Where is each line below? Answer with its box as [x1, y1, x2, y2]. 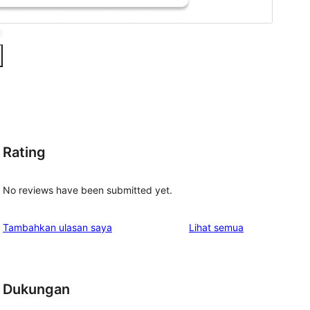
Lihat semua [189, 221, 244, 234]
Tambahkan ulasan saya [3, 221, 112, 234]
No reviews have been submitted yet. [3, 184, 172, 197]
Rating [3, 143, 46, 161]
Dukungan [3, 281, 70, 298]
